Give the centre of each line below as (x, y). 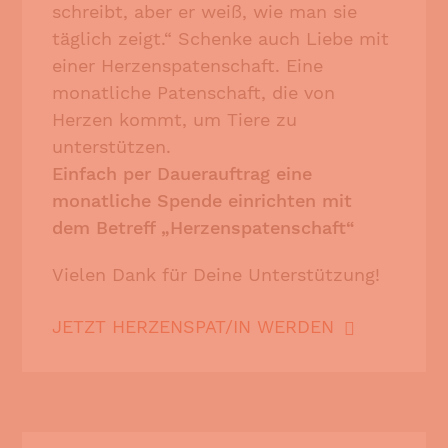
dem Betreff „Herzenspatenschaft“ (204, 227)
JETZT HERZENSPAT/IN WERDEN (193, 326)
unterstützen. (112, 146)
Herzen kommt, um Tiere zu (175, 119)
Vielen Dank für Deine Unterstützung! (216, 274)
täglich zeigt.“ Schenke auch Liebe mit (221, 38)
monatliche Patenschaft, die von (194, 92)
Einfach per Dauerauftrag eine (182, 173)
